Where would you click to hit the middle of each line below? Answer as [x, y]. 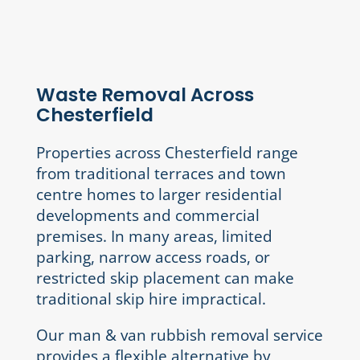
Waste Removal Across [145, 95]
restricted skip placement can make [165, 278]
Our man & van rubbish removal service [179, 335]
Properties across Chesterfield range [167, 153]
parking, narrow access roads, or [153, 258]
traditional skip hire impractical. [151, 299]
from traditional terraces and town [161, 174]
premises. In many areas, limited [154, 237]
